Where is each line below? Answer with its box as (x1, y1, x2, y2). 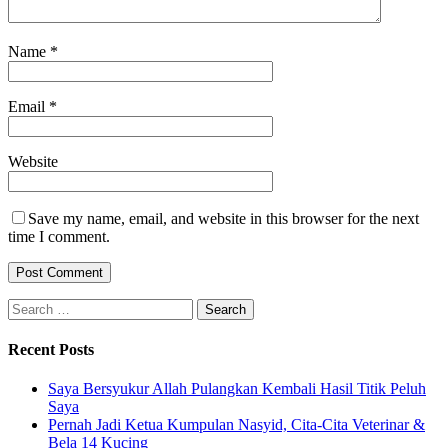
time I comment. (8, 227, 110, 245)
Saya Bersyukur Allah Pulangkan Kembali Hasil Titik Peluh (48, 380, 426, 398)
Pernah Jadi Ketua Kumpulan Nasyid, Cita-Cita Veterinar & (48, 416, 425, 434)
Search (7, 297, 50, 315)
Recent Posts (8, 340, 94, 358)
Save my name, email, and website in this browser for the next (28, 209, 419, 227)
